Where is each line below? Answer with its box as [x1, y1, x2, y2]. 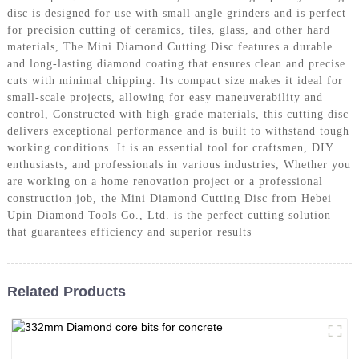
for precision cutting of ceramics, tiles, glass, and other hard [6, 23, 330, 36]
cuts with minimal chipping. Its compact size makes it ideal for [6, 74, 343, 87]
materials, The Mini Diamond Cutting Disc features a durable [6, 40, 333, 53]
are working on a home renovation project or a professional [6, 175, 323, 188]
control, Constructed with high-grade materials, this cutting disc [6, 107, 349, 120]
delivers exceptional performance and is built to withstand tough [6, 124, 349, 137]
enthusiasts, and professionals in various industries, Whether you [6, 158, 351, 171]
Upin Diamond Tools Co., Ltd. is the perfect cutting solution [6, 208, 331, 221]
